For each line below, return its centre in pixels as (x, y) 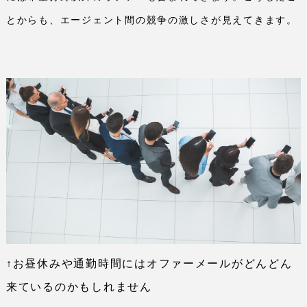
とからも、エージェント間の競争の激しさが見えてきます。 (152, 20)
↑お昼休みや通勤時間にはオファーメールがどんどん (149, 264)
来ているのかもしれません (79, 287)
